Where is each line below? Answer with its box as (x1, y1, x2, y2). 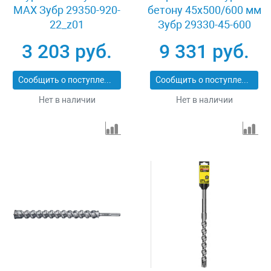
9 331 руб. (159, 40, 249, 63)
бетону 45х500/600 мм (147, 4, 261, 16)
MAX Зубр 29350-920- (13, 4, 120, 16)
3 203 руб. (22, 40, 112, 63)
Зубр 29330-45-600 (157, 18, 251, 31)
